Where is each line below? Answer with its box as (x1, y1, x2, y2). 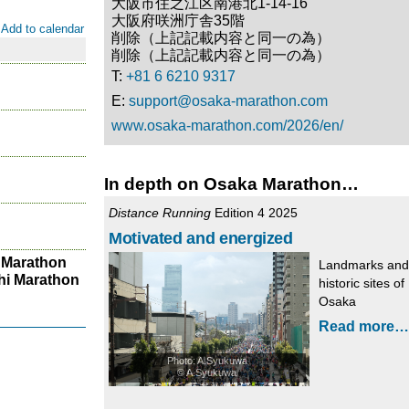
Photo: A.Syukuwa (166, 354, 247, 366)
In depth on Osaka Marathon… (104, 174, 359, 194)
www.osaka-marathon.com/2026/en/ (111, 118, 343, 134)
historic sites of (319, 276, 404, 291)
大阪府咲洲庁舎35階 (111, 13, 245, 29)
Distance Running (109, 205, 211, 221)
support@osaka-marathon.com (129, 93, 328, 110)
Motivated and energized (109, 229, 293, 248)
